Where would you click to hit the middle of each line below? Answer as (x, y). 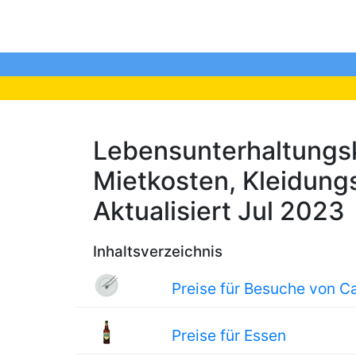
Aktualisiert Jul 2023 (219, 211)
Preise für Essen (229, 335)
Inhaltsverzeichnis (158, 252)
